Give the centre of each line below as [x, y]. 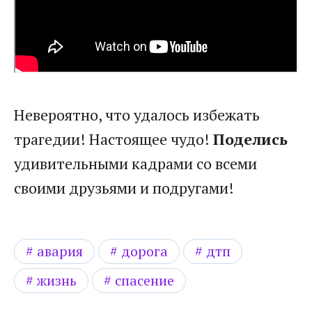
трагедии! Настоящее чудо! [114, 139]
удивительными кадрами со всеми [135, 163]
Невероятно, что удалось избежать [137, 114]
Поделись [250, 139]
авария [60, 251]
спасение [145, 280]
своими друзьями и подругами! [124, 187]
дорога [145, 251]
